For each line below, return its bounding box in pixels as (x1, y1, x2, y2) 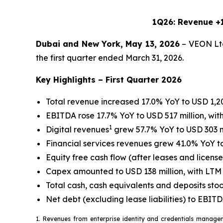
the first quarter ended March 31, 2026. (36, 53, 184, 63)
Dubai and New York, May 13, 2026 (36, 39, 180, 49)
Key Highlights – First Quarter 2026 (36, 75, 182, 85)
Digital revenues (46, 124, 109, 134)
